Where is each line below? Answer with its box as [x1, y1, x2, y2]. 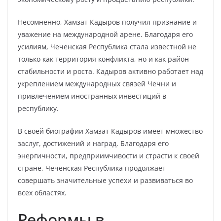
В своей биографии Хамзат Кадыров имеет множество [18, 126, 203, 136]
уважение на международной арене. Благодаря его [18, 30, 193, 39]
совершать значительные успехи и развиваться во [18, 176, 193, 185]
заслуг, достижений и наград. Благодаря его [18, 139, 169, 148]
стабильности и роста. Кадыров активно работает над [18, 67, 203, 76]
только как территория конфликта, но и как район [18, 54, 189, 64]
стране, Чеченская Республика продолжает [18, 163, 166, 173]
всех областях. [18, 188, 67, 197]
